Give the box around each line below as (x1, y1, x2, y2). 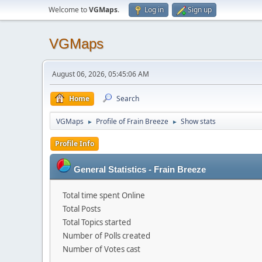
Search (116, 94, 139, 104)
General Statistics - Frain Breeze (74, 165, 206, 174)
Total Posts (63, 204, 101, 214)
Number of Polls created (63, 230, 150, 241)
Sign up (188, 5, 212, 15)
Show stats (181, 116, 216, 126)
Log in (144, 5, 164, 15)
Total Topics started (63, 217, 131, 227)
